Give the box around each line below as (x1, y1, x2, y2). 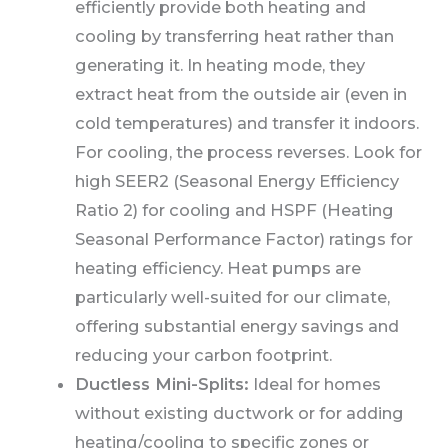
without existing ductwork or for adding (74, 403, 404, 424)
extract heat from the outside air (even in (74, 84, 407, 105)
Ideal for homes (248, 374, 381, 395)
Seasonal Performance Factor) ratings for (74, 229, 413, 250)
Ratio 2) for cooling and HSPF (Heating (74, 200, 394, 221)
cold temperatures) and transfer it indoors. (74, 113, 419, 134)
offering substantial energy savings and (74, 316, 399, 337)
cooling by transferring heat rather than (74, 26, 394, 47)
